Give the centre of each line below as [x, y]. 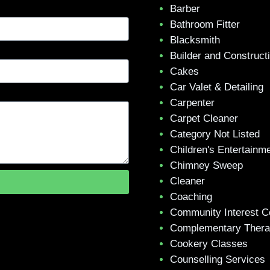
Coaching [191, 196]
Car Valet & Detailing [217, 87]
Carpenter [192, 102]
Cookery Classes [209, 243]
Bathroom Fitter [205, 24]
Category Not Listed [215, 134]
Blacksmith [195, 40]
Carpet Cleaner [204, 118]
